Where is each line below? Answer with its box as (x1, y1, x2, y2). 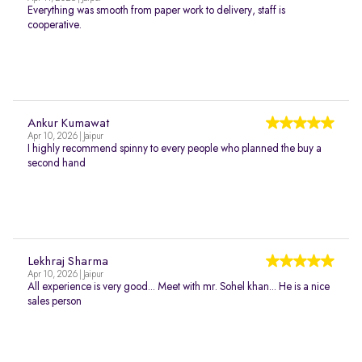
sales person (27, 296, 82, 307)
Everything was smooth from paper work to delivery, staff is (27, 5, 285, 16)
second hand (27, 158, 86, 169)
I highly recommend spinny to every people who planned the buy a (27, 143, 322, 154)
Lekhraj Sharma (27, 255, 108, 268)
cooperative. (27, 19, 82, 31)
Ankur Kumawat (27, 117, 109, 130)
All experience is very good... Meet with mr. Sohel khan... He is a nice (27, 281, 330, 293)
